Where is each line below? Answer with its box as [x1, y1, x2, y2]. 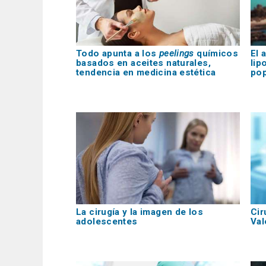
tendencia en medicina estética [76, 66, 216, 78]
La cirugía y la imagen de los [76, 207, 203, 218]
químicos [194, 47, 239, 59]
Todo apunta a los [76, 47, 159, 59]
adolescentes [76, 216, 138, 227]
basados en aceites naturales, [76, 57, 211, 68]
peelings [159, 47, 194, 59]
